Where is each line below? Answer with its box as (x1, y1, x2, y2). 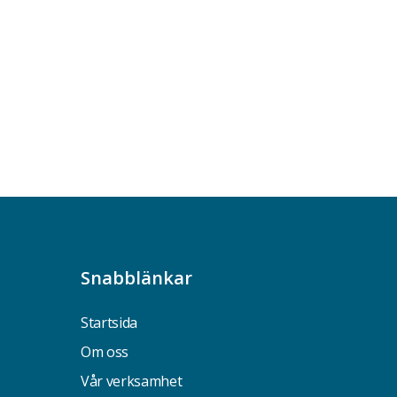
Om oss (80, 342, 129, 362)
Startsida (80, 313, 138, 332)
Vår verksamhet (80, 371, 183, 391)
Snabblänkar (80, 266, 192, 290)
